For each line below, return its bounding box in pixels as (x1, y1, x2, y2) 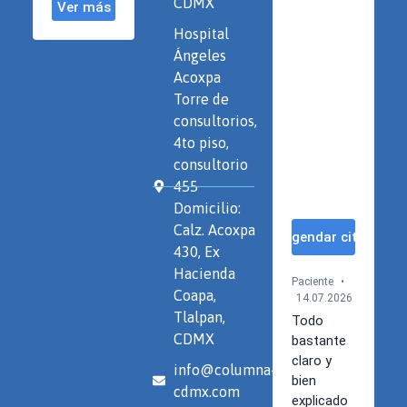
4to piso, (173, 134, 229, 152)
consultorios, (173, 113, 257, 130)
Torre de (173, 91, 229, 108)
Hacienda (173, 265, 235, 283)
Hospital (173, 25, 229, 43)
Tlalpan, (173, 309, 225, 326)
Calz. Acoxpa (173, 222, 255, 239)
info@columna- (173, 362, 276, 379)
